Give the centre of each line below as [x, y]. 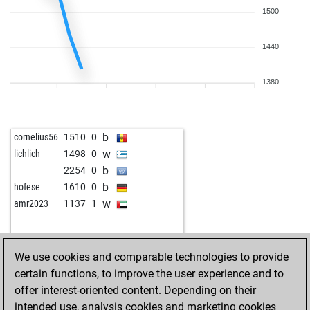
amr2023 [31, 203]
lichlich [27, 154]
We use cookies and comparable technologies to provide [152, 257]
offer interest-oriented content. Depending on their [135, 290]
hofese [27, 187]
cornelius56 [36, 137]
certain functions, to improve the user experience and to [149, 274]
